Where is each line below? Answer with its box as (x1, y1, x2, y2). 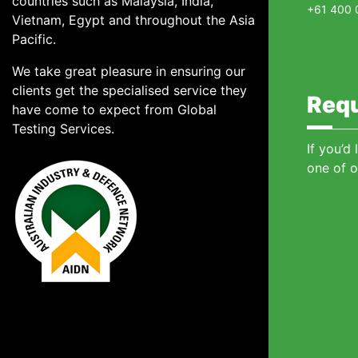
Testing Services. (12, 121, 114, 137)
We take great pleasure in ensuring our (12, 63, 245, 79)
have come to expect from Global (12, 101, 217, 117)
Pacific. (12, 31, 60, 47)
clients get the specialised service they (12, 82, 247, 98)
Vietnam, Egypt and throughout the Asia (12, 12, 255, 28)
